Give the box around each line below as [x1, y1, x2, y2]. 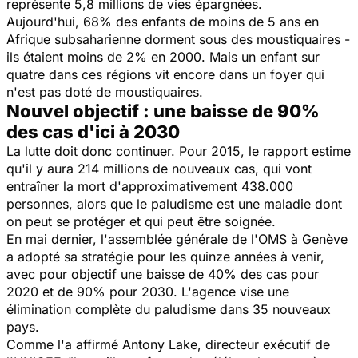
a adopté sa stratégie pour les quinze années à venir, [6, 248, 324, 265]
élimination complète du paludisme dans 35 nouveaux [6, 300, 331, 317]
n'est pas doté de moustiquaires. [6, 83, 203, 100]
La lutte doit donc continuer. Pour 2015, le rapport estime [6, 142, 351, 159]
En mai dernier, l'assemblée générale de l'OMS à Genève [6, 230, 348, 247]
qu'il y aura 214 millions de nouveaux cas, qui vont [6, 160, 312, 177]
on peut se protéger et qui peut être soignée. [6, 213, 280, 229]
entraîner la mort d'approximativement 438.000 [6, 177, 293, 194]
